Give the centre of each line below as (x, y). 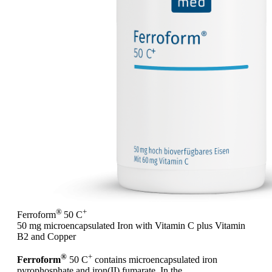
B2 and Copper (46, 236)
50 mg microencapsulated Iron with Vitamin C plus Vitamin (131, 225)
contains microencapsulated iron (155, 260)
